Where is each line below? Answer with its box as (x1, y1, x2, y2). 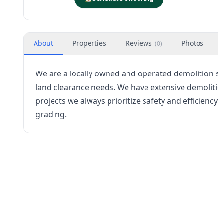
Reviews (126, 38, 152, 48)
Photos (182, 38, 203, 48)
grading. (36, 109, 67, 120)
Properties (73, 38, 106, 48)
